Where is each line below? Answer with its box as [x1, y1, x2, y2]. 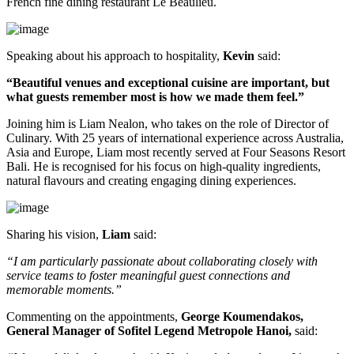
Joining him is [6, 116, 79, 130]
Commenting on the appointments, [6, 309, 181, 323]
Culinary [6, 130, 49, 145]
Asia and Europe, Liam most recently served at [6, 145, 243, 159]
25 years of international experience [82, 130, 259, 145]
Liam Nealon [79, 116, 145, 130]
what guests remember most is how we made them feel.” [6, 89, 304, 104]
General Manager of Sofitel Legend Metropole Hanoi [6, 323, 288, 337]
